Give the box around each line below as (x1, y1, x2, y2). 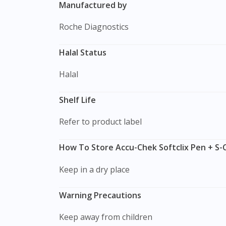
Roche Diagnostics (64, 21, 129, 32)
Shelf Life (59, 94, 96, 106)
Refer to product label (64, 116, 142, 128)
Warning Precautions (59, 189, 141, 201)
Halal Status (59, 46, 106, 58)
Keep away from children (64, 211, 152, 222)
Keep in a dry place (64, 163, 130, 175)
